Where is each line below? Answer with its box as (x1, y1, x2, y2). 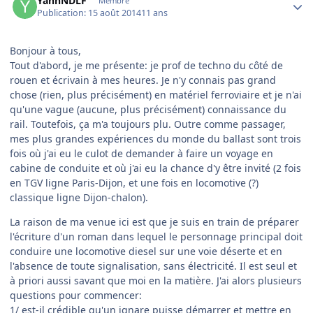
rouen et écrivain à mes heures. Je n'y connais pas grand (10, 73, 276, 87)
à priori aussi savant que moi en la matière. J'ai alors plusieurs (10, 274, 302, 288)
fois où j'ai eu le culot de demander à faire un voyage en (10, 147, 273, 161)
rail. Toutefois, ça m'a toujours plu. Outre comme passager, (10, 117, 286, 131)
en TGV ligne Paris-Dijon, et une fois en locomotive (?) (10, 176, 259, 190)
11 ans (141, 7, 168, 20)
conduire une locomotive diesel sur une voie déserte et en (10, 245, 282, 259)
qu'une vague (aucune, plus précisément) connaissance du (10, 103, 286, 117)
